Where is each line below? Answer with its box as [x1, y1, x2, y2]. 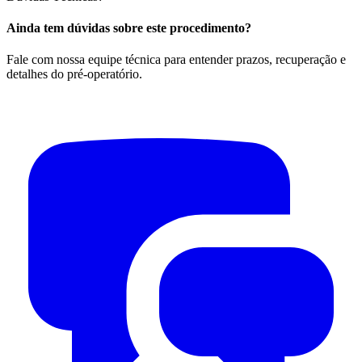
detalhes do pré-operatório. [6, 67, 142, 82]
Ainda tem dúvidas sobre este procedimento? [6, 20, 251, 35]
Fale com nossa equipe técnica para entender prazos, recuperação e [6, 53, 346, 67]
